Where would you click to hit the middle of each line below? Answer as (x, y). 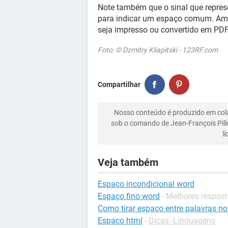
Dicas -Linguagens (182, 221)
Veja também (128, 162)
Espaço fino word (129, 196)
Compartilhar (119, 84)
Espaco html (120, 221)
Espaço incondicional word (146, 184)
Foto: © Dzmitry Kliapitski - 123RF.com (158, 50)
